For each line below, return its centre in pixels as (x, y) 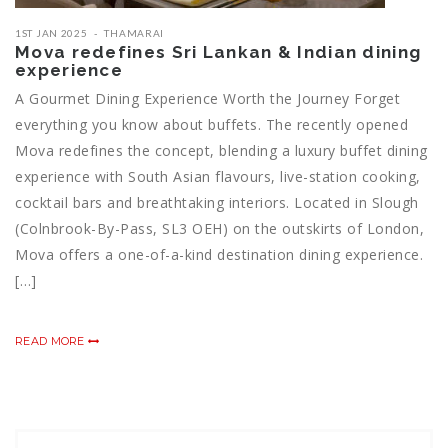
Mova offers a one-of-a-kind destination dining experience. (219, 255)
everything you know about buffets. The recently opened (211, 125)
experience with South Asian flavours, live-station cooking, (218, 177)
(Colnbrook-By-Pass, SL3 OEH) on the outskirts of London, (219, 229)
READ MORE (51, 341)
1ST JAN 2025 (51, 33)
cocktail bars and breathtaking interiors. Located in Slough (217, 203)
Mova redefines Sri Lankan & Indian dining (218, 52)
